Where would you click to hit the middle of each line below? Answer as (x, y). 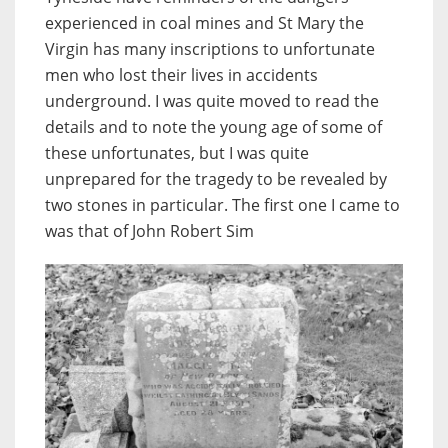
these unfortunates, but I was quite (177, 153)
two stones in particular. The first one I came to (222, 205)
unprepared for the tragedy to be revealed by (216, 179)
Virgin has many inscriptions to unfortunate (210, 49)
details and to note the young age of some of (213, 127)
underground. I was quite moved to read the (212, 101)
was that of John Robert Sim (149, 231)
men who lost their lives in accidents (181, 75)
